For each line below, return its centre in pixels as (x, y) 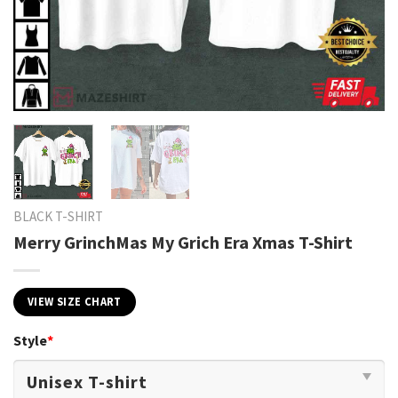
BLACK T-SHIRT (58, 217)
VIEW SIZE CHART (75, 301)
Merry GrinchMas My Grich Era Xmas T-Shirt (183, 242)
